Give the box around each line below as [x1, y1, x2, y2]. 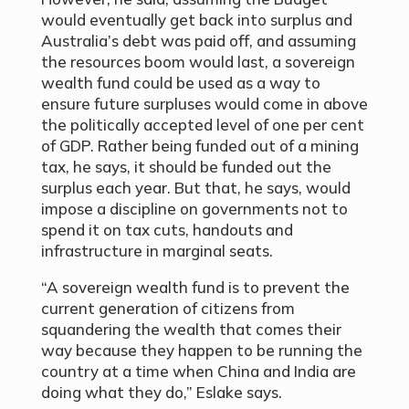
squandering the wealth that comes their [40, 320, 341, 340]
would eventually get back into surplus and [40, 10, 352, 30]
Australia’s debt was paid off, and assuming [40, 31, 356, 51]
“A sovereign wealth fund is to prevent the [40, 278, 350, 298]
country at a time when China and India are [40, 362, 356, 382]
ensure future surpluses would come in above [40, 94, 368, 114]
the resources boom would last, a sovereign [40, 52, 355, 72]
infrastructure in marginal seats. [40, 241, 273, 261]
